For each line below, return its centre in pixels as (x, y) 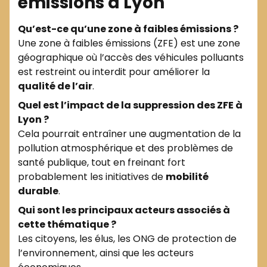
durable (38, 191)
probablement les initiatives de (92, 176)
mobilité (187, 176)
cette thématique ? (67, 224)
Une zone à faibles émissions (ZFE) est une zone (129, 43)
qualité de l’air (55, 86)
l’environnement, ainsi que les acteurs (106, 253)
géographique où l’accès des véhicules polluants (131, 57)
